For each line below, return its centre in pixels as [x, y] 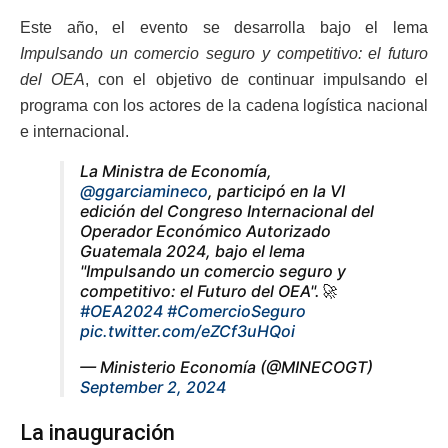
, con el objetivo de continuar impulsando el [256, 79]
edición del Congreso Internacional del [227, 210]
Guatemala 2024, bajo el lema [192, 250]
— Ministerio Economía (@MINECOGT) [226, 366]
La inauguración [97, 433]
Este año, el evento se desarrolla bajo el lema [224, 27]
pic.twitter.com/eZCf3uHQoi [187, 330]
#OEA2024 [121, 310]
